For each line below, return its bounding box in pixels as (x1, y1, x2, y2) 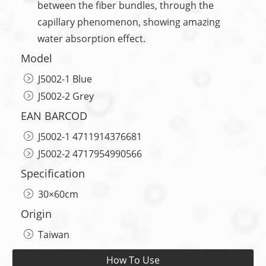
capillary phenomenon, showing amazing (37, 15, 220, 28)
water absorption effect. (37, 31, 145, 45)
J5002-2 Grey (38, 89, 94, 103)
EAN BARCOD (21, 108, 87, 123)
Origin (21, 206, 52, 221)
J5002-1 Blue (38, 72, 92, 85)
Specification (21, 166, 85, 180)
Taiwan (38, 227, 69, 241)
